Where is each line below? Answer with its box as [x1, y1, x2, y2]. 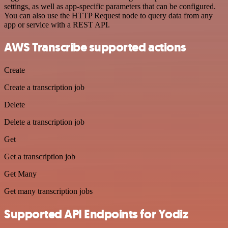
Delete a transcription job [4, 118, 84, 127]
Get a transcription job [4, 152, 75, 161]
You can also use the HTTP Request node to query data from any [4, 11, 213, 20]
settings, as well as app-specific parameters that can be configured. [4, 2, 216, 11]
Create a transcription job [4, 83, 84, 92]
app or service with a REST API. [4, 20, 110, 29]
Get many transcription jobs [4, 187, 93, 196]
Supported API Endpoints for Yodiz [4, 206, 188, 223]
